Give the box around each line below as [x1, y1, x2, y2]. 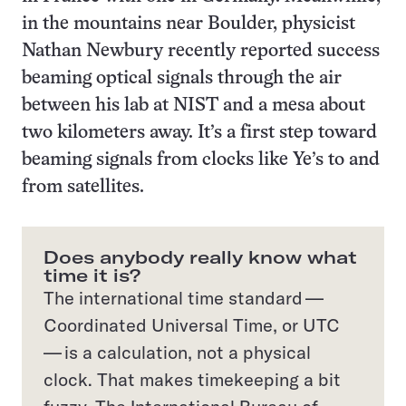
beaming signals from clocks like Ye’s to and [22, 150, 380, 169]
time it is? [43, 263, 140, 286]
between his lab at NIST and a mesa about [22, 96, 365, 114]
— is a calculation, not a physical [43, 340, 311, 363]
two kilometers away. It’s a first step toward [22, 123, 377, 141]
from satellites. [22, 178, 144, 196]
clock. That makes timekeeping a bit [43, 367, 341, 391]
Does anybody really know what [43, 245, 357, 268]
